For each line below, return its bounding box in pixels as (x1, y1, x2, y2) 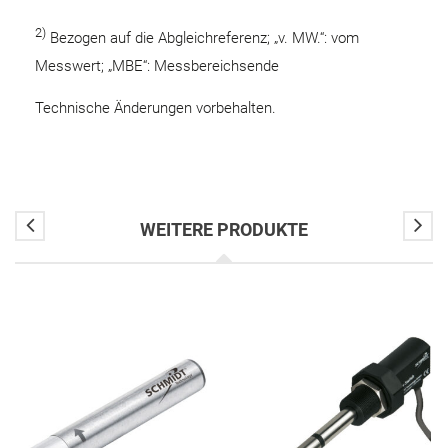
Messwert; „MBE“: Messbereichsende (35, 56, 279, 75)
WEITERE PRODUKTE (140, 218, 308, 240)
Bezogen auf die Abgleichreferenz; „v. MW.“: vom (46, 28, 359, 47)
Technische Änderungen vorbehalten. (35, 98, 276, 117)
